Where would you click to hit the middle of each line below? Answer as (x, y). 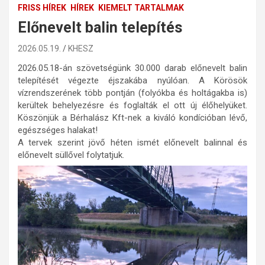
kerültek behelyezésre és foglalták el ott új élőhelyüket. (132, 105)
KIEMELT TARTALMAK (141, 7)
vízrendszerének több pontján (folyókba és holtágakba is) (132, 93)
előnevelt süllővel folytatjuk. (71, 155)
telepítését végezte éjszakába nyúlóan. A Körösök (132, 80)
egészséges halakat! (58, 130)
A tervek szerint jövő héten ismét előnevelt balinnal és (132, 142)
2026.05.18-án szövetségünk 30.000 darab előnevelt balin (132, 68)
